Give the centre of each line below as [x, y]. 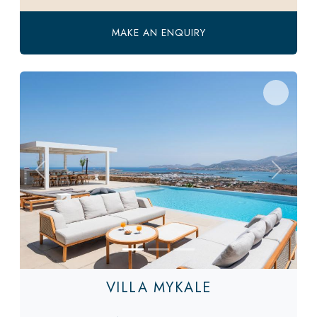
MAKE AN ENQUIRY [158, 33]
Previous [60, 177]
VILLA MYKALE [158, 287]
